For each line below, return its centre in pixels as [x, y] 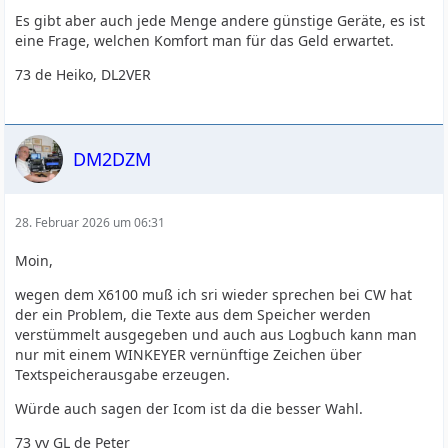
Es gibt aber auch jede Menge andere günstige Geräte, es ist [220, 20]
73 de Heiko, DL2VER [83, 74]
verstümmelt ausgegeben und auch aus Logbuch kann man [216, 334]
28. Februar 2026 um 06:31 [90, 222]
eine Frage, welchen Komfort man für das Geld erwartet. [205, 40]
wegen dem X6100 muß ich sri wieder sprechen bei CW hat [214, 294]
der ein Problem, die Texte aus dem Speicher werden [193, 314]
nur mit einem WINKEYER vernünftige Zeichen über [189, 354]
